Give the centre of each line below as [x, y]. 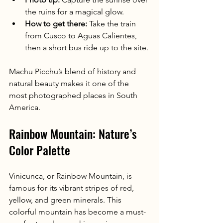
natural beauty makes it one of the [70, 83]
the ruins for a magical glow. [74, 11]
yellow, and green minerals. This [66, 200]
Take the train [112, 23]
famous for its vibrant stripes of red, [72, 188]
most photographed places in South [74, 95]
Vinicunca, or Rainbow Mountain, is [71, 176]
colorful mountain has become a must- [77, 212]
